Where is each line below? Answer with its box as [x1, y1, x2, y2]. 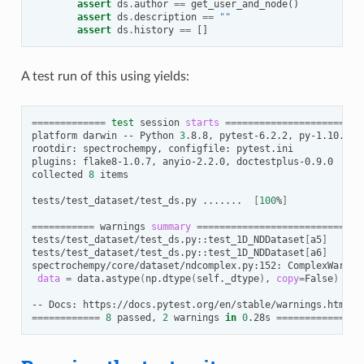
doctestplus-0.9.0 [236, 156, 333, 167]
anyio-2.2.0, [162, 156, 231, 167]
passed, [116, 312, 157, 323]
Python [139, 130, 174, 141]
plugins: [31, 156, 77, 167]
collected [31, 169, 83, 180]
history [133, 24, 174, 36]
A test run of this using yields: [20, 70, 189, 83]
